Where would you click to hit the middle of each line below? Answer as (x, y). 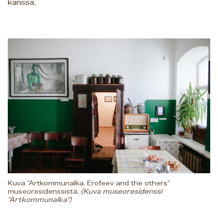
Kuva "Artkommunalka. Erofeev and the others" (89, 184)
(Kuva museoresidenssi (121, 192)
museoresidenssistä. (44, 192)
